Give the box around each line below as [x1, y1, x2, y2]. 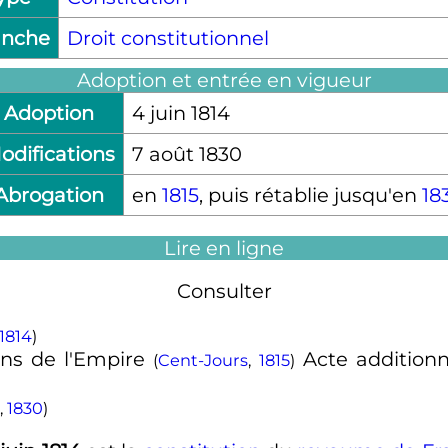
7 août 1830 [132, 142, 242, 167]
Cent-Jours [158, 350, 249, 371]
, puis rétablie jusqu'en [199, 183, 422, 208]
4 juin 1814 [132, 101, 230, 126]
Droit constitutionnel [66, 25, 269, 50]
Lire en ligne [164, 235, 284, 260]
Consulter [176, 279, 272, 304]
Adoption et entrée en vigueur [76, 68, 372, 93]
